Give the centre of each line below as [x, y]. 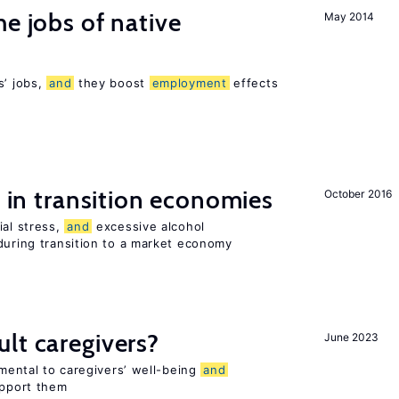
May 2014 [349, 16]
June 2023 [351, 337]
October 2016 [358, 194]
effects [254, 83]
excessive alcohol [148, 226]
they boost [112, 83]
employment [189, 83]
